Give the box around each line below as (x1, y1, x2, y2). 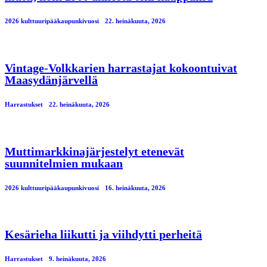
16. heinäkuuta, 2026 (105, 184, 166, 191)
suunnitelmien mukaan (5, 156, 123, 170)
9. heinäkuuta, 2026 (49, 255, 106, 263)
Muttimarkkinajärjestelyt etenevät (5, 144, 184, 158)
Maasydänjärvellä (5, 73, 98, 86)
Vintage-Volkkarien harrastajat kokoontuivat (5, 61, 237, 74)
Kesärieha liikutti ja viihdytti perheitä (5, 228, 202, 241)
